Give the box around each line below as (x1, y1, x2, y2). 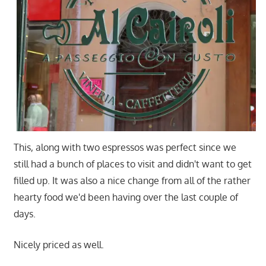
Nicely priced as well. (13, 239, 104, 251)
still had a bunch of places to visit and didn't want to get (13, 158, 252, 170)
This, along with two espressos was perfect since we (13, 141, 236, 154)
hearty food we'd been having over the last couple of (13, 191, 238, 204)
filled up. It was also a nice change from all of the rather (13, 175, 251, 187)
